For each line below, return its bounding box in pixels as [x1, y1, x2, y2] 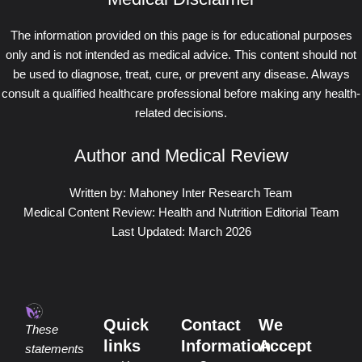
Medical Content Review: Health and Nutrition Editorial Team [23, 205, 339, 219]
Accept [259, 337, 313, 355]
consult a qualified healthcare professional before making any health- [2, 86, 360, 100]
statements [25, 343, 85, 356]
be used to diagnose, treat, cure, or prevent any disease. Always [12, 67, 350, 81]
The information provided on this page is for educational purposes [10, 28, 352, 42]
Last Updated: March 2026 [111, 225, 251, 238]
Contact [180, 316, 241, 334]
